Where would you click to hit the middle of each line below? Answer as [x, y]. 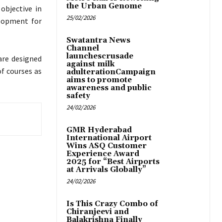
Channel [83, 49]
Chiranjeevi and [98, 212]
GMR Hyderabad [99, 130]
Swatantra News [98, 41]
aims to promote [99, 80]
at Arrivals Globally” [106, 170]
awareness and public [109, 88]
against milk [90, 64]
